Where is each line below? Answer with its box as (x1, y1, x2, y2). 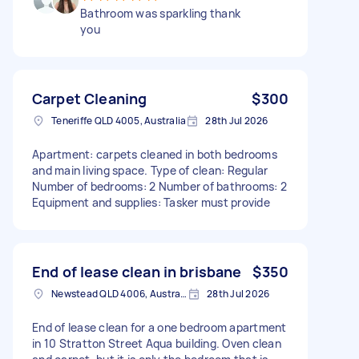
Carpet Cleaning (32, 88, 147, 108)
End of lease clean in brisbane (32, 261, 242, 281)
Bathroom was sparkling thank (80, 5, 240, 21)
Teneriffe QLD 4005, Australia (51, 113, 187, 127)
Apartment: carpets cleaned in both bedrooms (32, 146, 277, 162)
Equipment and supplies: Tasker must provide (32, 194, 270, 210)
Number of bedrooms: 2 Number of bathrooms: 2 (32, 178, 287, 194)
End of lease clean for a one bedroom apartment (32, 319, 287, 335)
